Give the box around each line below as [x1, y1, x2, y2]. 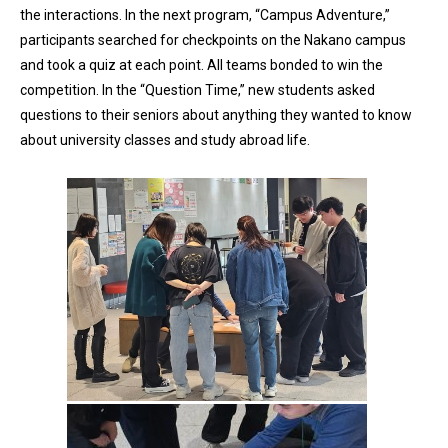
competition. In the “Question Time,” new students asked [20, 81, 375, 98]
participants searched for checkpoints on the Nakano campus [20, 31, 406, 48]
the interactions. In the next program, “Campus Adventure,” [20, 6, 390, 23]
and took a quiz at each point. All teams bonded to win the [20, 56, 383, 73]
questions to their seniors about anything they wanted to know [20, 106, 412, 123]
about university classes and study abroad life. [20, 131, 313, 148]
